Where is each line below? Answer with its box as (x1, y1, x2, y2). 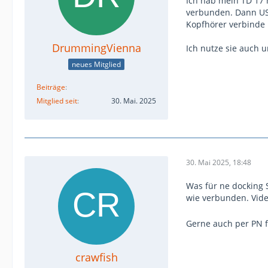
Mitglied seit (36, 96, 77, 106)
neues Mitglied (72, 59, 121, 70)
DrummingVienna (51, 40, 141, 55)
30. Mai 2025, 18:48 (186, 157, 251, 167)
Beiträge (36, 82, 65, 93)
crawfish (75, 250, 118, 265)
